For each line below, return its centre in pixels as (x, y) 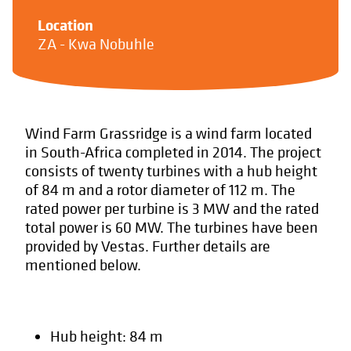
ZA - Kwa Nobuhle (96, 44)
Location (65, 25)
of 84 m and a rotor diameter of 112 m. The (160, 190)
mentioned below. (83, 265)
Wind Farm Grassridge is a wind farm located (168, 134)
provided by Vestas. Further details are (148, 246)
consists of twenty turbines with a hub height (171, 171)
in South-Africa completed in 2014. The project (173, 152)
